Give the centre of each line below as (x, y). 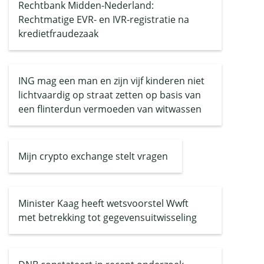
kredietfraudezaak (58, 34)
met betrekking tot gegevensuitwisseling (108, 217)
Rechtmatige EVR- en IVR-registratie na (104, 19)
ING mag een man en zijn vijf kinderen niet (111, 81)
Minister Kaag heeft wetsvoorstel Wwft (103, 203)
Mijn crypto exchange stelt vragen (93, 156)
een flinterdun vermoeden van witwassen (110, 109)
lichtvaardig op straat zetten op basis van (110, 95)
